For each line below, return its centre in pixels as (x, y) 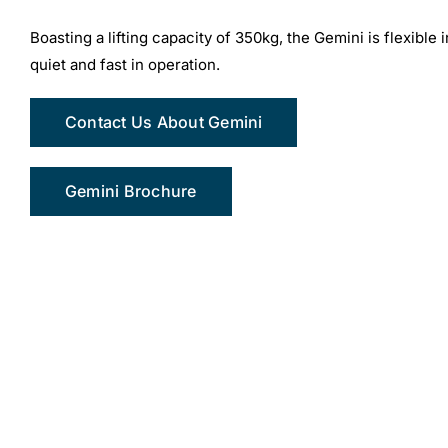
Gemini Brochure (130, 191)
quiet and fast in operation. (124, 65)
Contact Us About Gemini (163, 122)
